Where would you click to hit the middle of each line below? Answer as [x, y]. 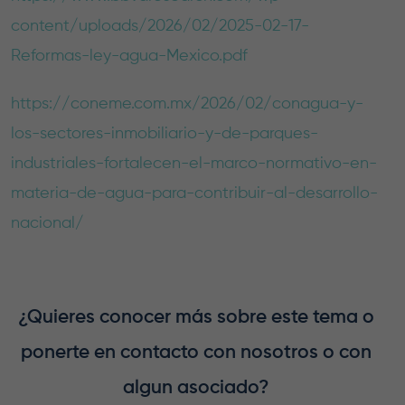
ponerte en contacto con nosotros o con [196, 353]
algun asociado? [196, 389]
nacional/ [47, 224]
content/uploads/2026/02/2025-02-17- [160, 27]
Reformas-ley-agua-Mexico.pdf [129, 57]
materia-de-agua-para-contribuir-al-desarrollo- [194, 194]
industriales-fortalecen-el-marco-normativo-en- [194, 164]
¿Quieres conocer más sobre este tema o [196, 318]
